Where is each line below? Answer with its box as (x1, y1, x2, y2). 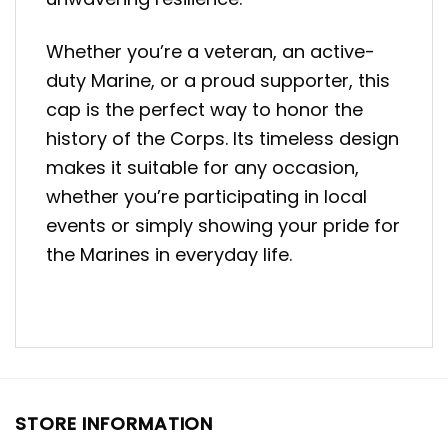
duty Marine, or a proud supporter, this (46, 67, 390, 93)
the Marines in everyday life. (46, 241, 292, 267)
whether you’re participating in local (46, 183, 367, 209)
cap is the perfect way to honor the (46, 96, 363, 122)
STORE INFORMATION (15, 411, 214, 437)
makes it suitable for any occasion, (46, 154, 359, 180)
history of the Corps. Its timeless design (46, 125, 399, 151)
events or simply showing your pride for (46, 212, 400, 238)
